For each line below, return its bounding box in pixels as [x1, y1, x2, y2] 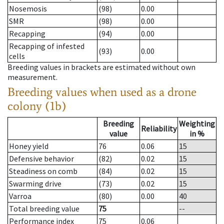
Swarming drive [9, 178, 61, 189]
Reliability [141, 123, 176, 134]
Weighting [179, 118, 215, 129]
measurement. [7, 72, 57, 82]
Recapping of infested [9, 41, 84, 51]
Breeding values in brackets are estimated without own [7, 62, 195, 72]
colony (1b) [7, 98, 66, 113]
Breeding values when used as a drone [7, 84, 196, 99]
